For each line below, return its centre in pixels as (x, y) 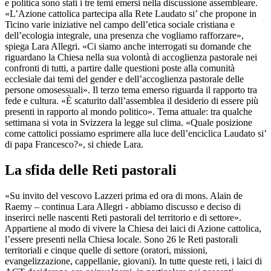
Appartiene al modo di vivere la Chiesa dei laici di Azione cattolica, (133, 229)
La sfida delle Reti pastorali (91, 170)
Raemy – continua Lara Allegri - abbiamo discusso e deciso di (123, 207)
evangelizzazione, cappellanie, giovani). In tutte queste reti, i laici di (133, 261)
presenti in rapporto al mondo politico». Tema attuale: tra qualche (129, 112)
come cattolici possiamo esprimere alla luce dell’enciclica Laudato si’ (135, 134)
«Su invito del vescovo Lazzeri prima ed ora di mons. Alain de (124, 196)
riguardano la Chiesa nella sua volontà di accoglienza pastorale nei (131, 57)
